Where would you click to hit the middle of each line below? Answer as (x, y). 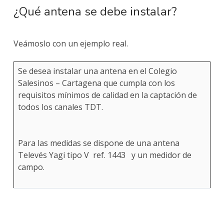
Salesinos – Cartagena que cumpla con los (96, 83)
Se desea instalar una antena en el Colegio (97, 71)
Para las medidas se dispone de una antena (99, 143)
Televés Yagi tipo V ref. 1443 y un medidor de (104, 155)
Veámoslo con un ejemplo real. (70, 44)
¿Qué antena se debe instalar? (95, 12)
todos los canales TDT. (60, 107)
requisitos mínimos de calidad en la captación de (107, 95)
